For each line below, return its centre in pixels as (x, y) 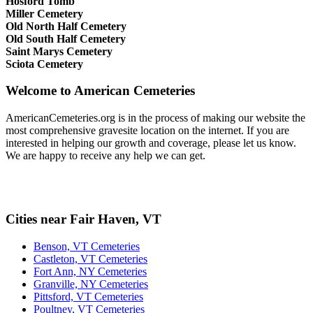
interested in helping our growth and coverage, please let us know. (151, 143)
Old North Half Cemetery (66, 26)
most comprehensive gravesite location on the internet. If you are (147, 131)
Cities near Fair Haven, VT (83, 219)
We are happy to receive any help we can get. (105, 156)
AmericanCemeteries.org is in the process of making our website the (155, 118)
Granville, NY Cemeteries (91, 284)
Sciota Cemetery (44, 64)
